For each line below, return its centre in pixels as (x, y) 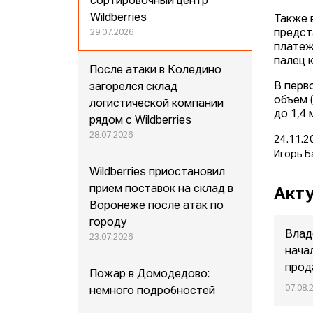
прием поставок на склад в (162, 190)
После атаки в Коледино (156, 71)
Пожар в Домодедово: (150, 275)
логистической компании (157, 104)
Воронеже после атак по (157, 206)
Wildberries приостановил (158, 173)
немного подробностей (153, 292)
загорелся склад (134, 88)
